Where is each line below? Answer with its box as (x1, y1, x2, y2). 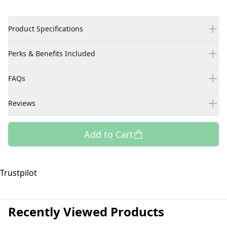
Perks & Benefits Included (8, 49, 95, 59)
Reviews (8, 98, 35, 108)
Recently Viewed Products (8, 203, 164, 220)
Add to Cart (84, 128, 133, 141)
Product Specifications (8, 24, 83, 34)
